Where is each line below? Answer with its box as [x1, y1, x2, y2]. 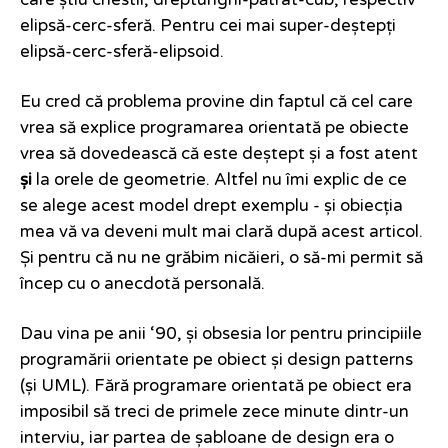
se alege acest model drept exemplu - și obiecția [20, 196, 403, 217]
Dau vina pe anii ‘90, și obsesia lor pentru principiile [20, 324, 422, 345]
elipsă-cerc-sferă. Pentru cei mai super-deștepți [20, 16, 396, 37]
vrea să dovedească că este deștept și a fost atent [20, 144, 418, 165]
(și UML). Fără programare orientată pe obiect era [20, 376, 412, 397]
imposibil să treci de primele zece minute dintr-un [20, 402, 409, 423]
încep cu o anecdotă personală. [20, 274, 265, 295]
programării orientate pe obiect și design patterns [20, 350, 413, 371]
